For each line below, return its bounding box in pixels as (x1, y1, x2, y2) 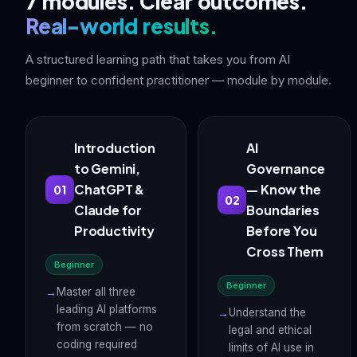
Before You (246, 222, 317, 239)
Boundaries (246, 202, 320, 218)
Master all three (57, 285, 135, 298)
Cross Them (246, 243, 324, 260)
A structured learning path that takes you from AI (25, 52, 290, 67)
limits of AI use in (229, 341, 315, 354)
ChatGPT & (74, 181, 145, 198)
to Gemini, (74, 160, 141, 177)
